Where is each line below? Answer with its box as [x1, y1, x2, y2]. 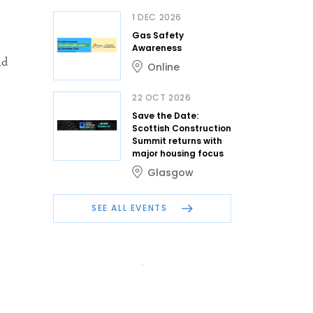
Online [147, 59, 180, 74]
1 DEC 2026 [132, 10, 182, 23]
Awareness [132, 41, 182, 54]
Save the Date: [132, 109, 198, 122]
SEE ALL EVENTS [92, 202, 170, 214]
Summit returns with [132, 134, 222, 147]
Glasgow [147, 165, 194, 180]
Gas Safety [132, 29, 184, 41]
